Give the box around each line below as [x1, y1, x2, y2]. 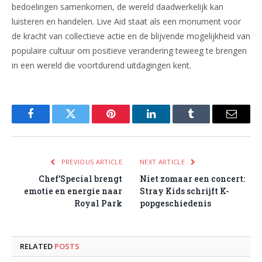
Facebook [29, 117, 71, 128]
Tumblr [190, 117, 222, 128]
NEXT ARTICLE [140, 157, 187, 166]
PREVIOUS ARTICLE [59, 157, 122, 166]
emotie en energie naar [24, 185, 122, 196]
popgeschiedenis [140, 197, 211, 209]
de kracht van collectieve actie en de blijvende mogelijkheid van [12, 30, 250, 42]
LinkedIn [150, 117, 189, 128]
